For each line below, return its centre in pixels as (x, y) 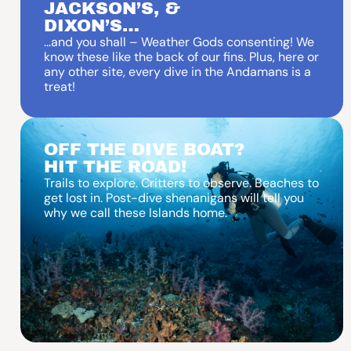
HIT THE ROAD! (115, 166)
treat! (59, 86)
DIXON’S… (91, 25)
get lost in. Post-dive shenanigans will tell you (174, 197)
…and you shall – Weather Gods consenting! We (179, 42)
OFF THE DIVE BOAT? (144, 149)
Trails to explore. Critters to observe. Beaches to (181, 183)
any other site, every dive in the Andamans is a (177, 71)
